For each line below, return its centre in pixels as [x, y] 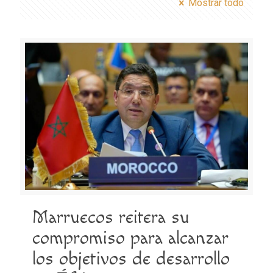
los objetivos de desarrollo [131, 259]
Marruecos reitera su [111, 218]
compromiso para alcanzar [130, 239]
